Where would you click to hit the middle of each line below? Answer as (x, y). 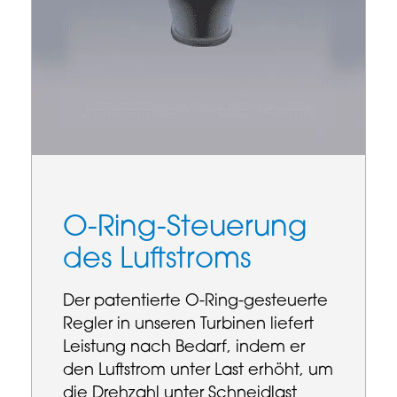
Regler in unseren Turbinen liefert (188, 324)
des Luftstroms (157, 260)
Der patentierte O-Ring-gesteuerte (195, 301)
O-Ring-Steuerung (185, 228)
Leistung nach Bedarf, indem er (184, 347)
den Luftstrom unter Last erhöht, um (198, 370)
